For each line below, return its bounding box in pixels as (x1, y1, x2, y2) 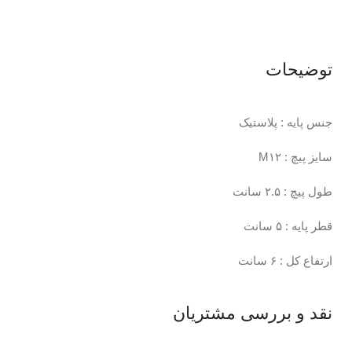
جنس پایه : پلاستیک (239, 115, 332, 130)
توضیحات (266, 60, 332, 80)
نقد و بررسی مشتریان (173, 303, 332, 324)
